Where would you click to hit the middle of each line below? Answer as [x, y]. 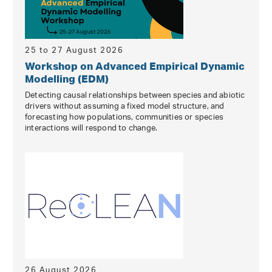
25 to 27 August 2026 [74, 50]
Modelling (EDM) [67, 78]
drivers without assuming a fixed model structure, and [125, 106]
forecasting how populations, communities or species [124, 117]
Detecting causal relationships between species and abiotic [135, 95]
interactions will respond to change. [91, 128]
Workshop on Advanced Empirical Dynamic [135, 66]
